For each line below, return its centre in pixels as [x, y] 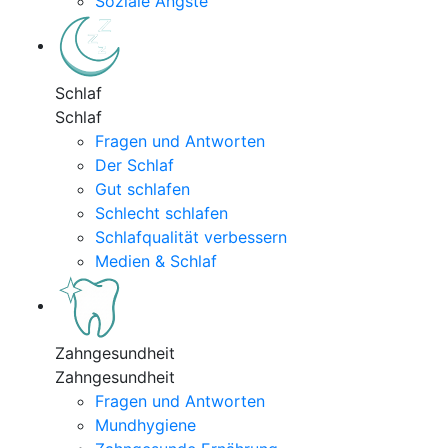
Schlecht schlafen [161, 213]
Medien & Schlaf [156, 261]
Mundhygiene [145, 425]
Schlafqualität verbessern [191, 237]
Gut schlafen [142, 189]
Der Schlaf [134, 165]
